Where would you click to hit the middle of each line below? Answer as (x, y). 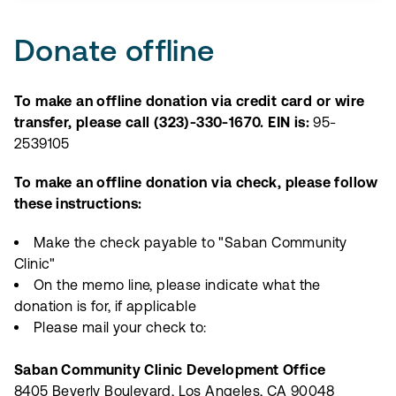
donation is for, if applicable (105, 306)
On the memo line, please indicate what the (177, 285)
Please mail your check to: (120, 327)
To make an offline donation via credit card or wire (190, 101)
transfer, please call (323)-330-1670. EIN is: (164, 122)
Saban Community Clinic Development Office (170, 369)
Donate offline (114, 49)
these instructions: (78, 203)
